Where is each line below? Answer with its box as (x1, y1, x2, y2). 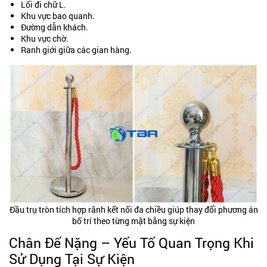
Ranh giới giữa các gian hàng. (21, 44, 132, 55)
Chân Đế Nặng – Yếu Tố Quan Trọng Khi (9, 233, 254, 252)
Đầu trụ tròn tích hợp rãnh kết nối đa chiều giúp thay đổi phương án (9, 203, 258, 215)
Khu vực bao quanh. (21, 10, 95, 21)
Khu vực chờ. (21, 32, 69, 44)
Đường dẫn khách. (21, 21, 88, 33)
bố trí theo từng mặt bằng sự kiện (72, 215, 195, 226)
